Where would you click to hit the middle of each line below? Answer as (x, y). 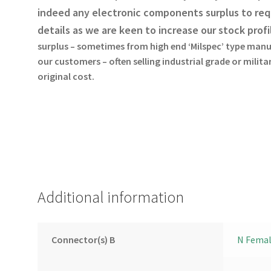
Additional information (111, 197)
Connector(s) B (83, 239)
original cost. (67, 76)
